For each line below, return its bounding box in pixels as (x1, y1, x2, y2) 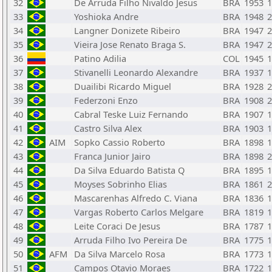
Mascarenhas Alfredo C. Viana (74, 192, 197, 204)
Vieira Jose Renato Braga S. (74, 38, 186, 50)
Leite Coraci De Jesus (74, 220, 160, 232)
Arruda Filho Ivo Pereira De (74, 234, 187, 246)
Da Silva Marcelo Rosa (74, 248, 165, 260)
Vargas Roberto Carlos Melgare (74, 206, 203, 218)
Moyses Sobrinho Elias (74, 178, 167, 190)
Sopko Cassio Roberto (74, 136, 165, 148)
